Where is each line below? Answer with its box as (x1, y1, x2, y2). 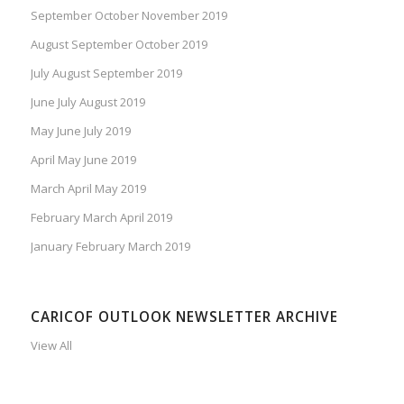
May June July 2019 (30, 122, 131, 139)
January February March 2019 (30, 237, 190, 254)
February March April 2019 (30, 208, 172, 225)
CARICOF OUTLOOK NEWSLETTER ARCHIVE (30, 307, 338, 326)
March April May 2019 (30, 179, 146, 197)
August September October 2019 (30, 35, 207, 52)
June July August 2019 (30, 93, 145, 110)
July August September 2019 (30, 64, 182, 81)
